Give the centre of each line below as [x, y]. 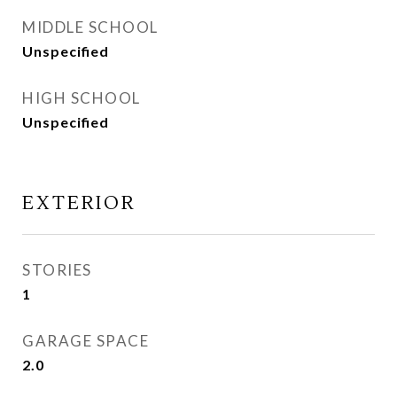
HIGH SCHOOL [82, 98]
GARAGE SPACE [86, 341]
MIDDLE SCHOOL [90, 27]
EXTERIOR [79, 203]
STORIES [57, 270]
